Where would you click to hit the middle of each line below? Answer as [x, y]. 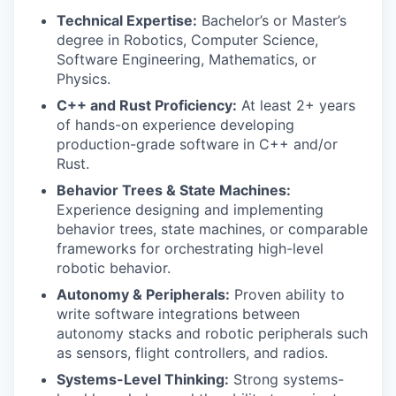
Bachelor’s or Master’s [272, 20]
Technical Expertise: [127, 20]
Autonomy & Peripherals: [143, 294]
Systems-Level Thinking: [143, 379]
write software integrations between [178, 314]
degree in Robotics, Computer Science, [187, 40]
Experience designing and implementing [190, 209]
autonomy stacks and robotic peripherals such [212, 333]
